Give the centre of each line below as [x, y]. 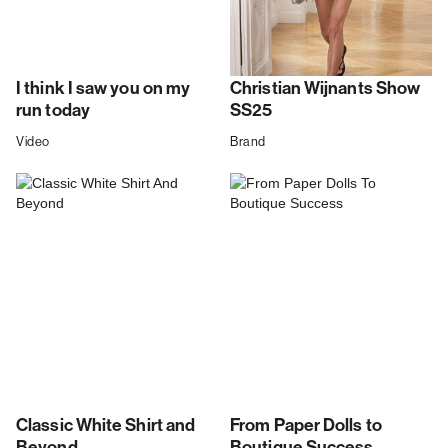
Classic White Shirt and [106, 426]
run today [53, 111]
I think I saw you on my [103, 89]
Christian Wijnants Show [325, 89]
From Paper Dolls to [306, 426]
